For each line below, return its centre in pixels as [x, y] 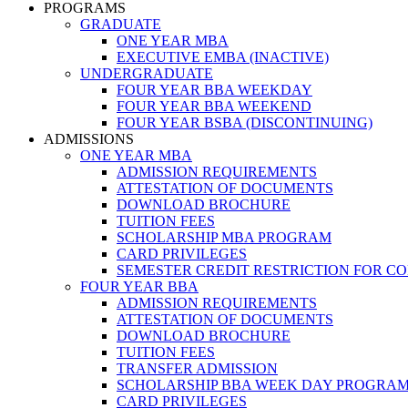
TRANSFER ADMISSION [197, 368]
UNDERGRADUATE [147, 73]
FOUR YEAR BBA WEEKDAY [214, 90]
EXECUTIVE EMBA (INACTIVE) [223, 57]
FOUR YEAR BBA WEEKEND [214, 106]
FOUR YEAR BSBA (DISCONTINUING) [245, 122]
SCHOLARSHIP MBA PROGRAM [224, 237]
